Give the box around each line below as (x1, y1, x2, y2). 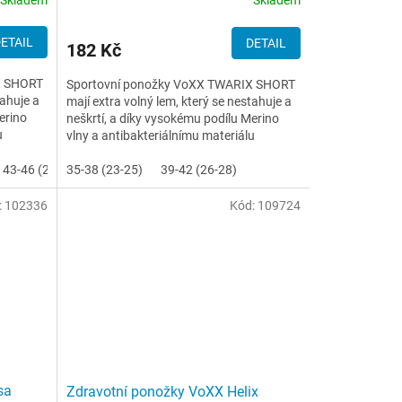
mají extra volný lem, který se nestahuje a (66, 93, 292, 109)
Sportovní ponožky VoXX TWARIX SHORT (66, 76, 295, 92)
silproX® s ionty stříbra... (66, 144, 205, 160)
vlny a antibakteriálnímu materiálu (66, 127, 255, 143)
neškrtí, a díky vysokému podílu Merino (66, 110, 279, 126)
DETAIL (245, 35, 286, 50)
